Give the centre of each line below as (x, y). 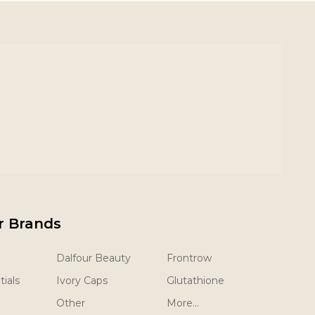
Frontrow (189, 258)
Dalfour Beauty (93, 258)
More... (182, 303)
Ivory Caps (82, 281)
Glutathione (195, 281)
